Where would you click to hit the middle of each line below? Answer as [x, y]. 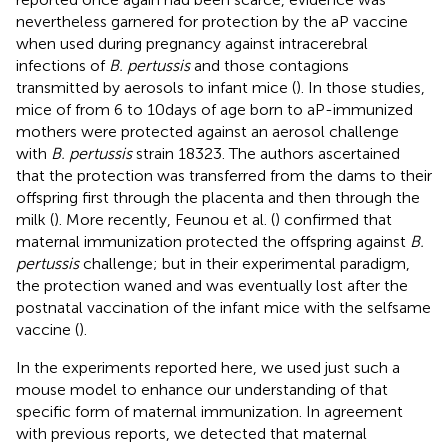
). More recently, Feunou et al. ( [164, 219]
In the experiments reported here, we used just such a [208, 367]
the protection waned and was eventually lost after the [212, 285]
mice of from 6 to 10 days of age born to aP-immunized [214, 109]
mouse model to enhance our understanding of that [202, 389]
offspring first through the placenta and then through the [218, 197]
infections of [62, 65]
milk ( [35, 219]
